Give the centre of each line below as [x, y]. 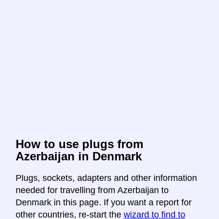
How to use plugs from [79, 144]
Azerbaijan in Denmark [79, 156]
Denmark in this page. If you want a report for [104, 203]
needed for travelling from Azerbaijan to [92, 190]
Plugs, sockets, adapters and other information [106, 178]
